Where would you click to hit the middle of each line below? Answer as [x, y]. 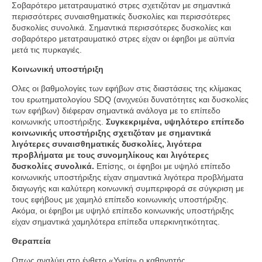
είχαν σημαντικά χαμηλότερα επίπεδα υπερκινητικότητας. [116, 222]
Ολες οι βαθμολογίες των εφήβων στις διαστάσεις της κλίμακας [127, 88]
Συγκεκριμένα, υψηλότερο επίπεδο [175, 122]
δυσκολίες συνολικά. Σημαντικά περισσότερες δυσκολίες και [121, 27]
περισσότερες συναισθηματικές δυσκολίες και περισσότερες [121, 16]
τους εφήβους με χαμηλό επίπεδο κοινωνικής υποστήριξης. [120, 199]
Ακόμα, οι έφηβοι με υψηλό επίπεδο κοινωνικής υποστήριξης [123, 211]
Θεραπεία [31, 241]
